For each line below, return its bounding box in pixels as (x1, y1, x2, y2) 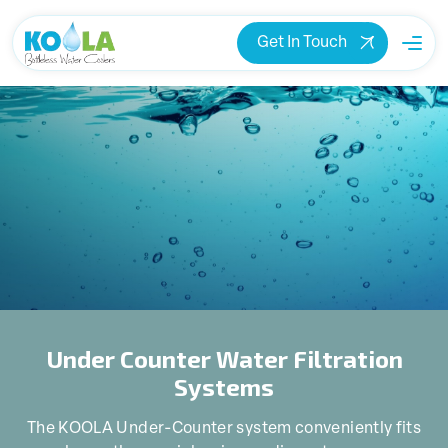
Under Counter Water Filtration (45, 343, 403, 373)
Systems (174, 371, 274, 401)
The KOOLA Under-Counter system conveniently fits (26, 420, 422, 437)
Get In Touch (257, 34, 347, 51)
